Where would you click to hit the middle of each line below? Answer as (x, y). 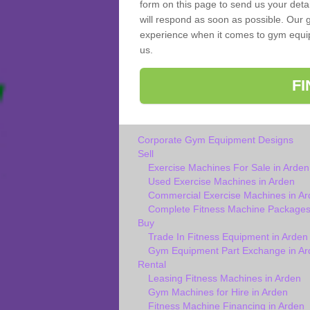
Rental (152, 265)
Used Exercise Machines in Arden (221, 182)
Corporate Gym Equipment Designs (215, 140)
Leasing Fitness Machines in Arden (224, 279)
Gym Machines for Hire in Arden (218, 292)
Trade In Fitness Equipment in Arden (228, 237)
